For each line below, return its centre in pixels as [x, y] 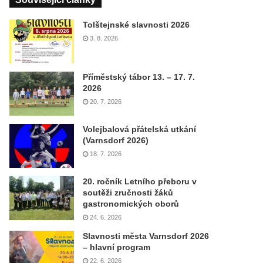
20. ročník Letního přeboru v [140, 181]
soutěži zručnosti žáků [128, 193]
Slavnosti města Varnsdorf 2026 [146, 236]
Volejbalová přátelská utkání [140, 129]
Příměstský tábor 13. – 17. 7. [139, 77]
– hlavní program [117, 247]
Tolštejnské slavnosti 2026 [136, 25]
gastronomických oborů [131, 204]
